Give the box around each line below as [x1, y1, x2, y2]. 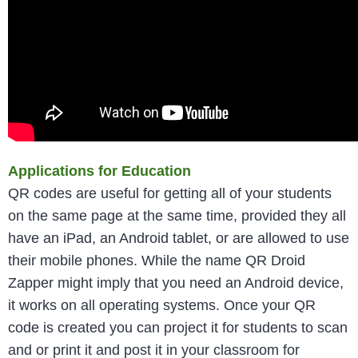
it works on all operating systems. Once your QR [8, 296, 316, 313]
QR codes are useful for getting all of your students [8, 185, 332, 201]
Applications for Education [8, 162, 191, 179]
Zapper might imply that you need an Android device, [8, 274, 344, 291]
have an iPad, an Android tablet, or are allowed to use [8, 229, 349, 246]
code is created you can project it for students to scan [8, 319, 348, 336]
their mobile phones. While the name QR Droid [8, 252, 305, 268]
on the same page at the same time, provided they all [8, 207, 346, 224]
